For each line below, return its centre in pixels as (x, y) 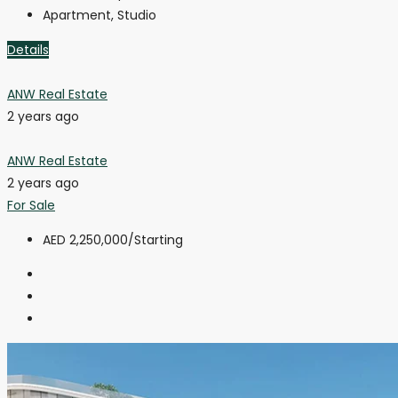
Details (28, 50)
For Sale (31, 206)
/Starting (155, 240)
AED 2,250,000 (85, 240)
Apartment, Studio (99, 16)
